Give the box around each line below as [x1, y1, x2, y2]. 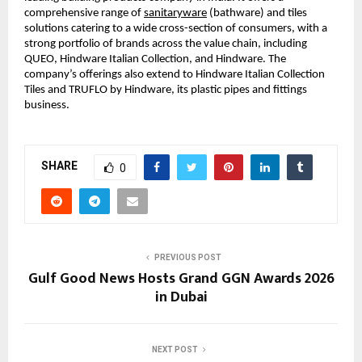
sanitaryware [144, 6, 207, 19]
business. [24, 99, 69, 112]
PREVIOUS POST [154, 252, 221, 262]
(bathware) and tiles [207, 6, 307, 19]
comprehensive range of [24, 6, 144, 19]
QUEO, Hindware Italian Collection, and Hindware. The [24, 53, 286, 65]
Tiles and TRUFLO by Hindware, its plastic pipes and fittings [24, 83, 307, 96]
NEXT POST [151, 344, 198, 354]
